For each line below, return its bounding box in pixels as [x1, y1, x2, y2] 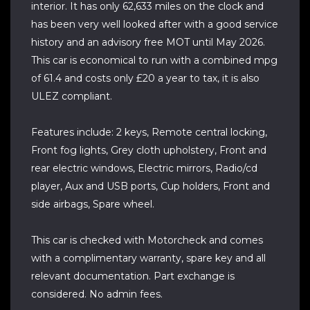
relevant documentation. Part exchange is [31, 270, 235, 282]
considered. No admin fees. [31, 288, 163, 300]
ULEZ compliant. [31, 90, 112, 102]
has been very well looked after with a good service [31, 18, 278, 30]
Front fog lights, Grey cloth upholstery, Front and [31, 144, 266, 156]
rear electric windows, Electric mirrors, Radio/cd [31, 162, 257, 174]
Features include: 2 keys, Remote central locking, [31, 126, 267, 138]
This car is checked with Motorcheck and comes [31, 234, 263, 246]
